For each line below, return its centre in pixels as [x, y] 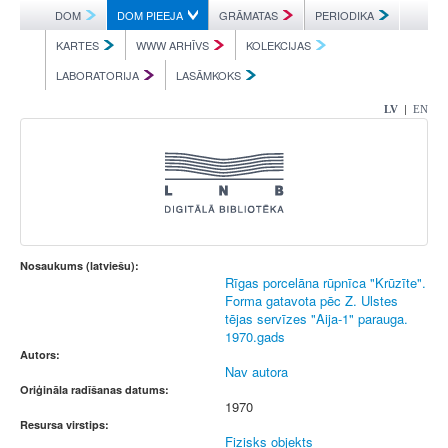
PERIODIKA [344, 15]
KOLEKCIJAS [278, 45]
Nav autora [256, 371]
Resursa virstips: [64, 424]
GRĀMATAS [248, 15]
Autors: [40, 354]
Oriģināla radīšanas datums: [94, 389]
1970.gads [255, 336]
